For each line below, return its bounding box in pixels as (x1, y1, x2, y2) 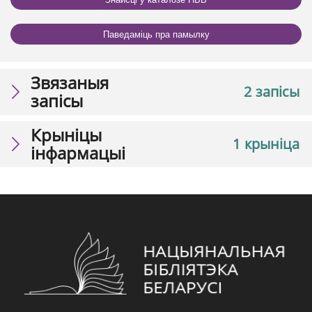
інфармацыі (31, 141, 125, 165)
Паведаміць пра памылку (102, 29, 210, 40)
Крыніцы (31, 123, 102, 147)
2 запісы (244, 82, 299, 102)
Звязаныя (31, 71, 109, 95)
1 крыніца (233, 134, 299, 154)
